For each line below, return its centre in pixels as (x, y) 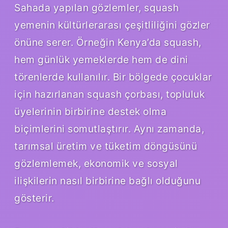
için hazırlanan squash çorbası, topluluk (109, 94)
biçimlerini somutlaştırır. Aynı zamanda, (109, 129)
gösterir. (34, 198)
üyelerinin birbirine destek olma (90, 111)
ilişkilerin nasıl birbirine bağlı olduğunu (107, 180)
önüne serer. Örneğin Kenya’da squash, (108, 42)
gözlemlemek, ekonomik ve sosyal (96, 163)
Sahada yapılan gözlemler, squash (96, 7)
